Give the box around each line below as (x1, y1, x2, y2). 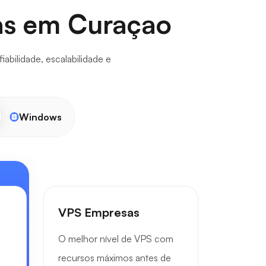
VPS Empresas (58, 205, 140, 220)
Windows (18, 111, 62, 123)
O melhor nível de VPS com (58, 233, 173, 245)
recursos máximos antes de (58, 252, 171, 264)
